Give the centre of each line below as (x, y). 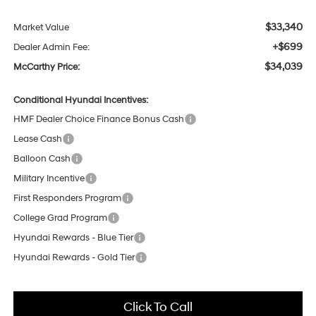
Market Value (41, 27)
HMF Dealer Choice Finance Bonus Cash (98, 119)
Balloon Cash (42, 158)
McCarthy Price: (46, 67)
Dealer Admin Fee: (51, 47)
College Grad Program (60, 218)
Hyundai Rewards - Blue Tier (73, 237)
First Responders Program (67, 198)
